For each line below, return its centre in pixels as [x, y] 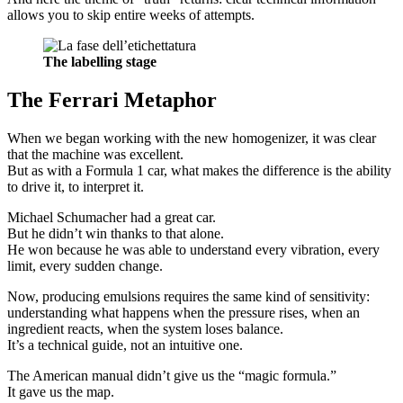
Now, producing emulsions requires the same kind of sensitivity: [188, 297]
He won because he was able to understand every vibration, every [193, 250]
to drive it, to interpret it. [76, 187]
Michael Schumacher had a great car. [112, 218]
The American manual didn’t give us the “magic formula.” [172, 376]
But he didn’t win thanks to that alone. [116, 234]
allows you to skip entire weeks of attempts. [131, 15]
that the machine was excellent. [95, 155]
